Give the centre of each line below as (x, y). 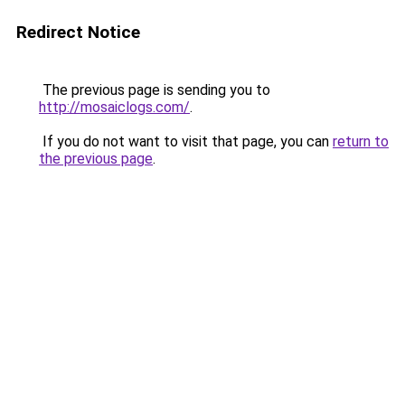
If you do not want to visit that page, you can (186, 141)
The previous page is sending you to (155, 90)
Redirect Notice (78, 32)
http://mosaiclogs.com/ (114, 107)
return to (361, 141)
